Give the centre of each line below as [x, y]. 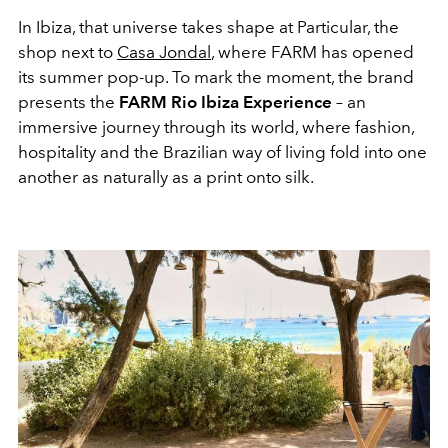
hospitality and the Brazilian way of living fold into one [222, 151]
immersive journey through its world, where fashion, [216, 126]
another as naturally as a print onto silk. [166, 176]
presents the [68, 101]
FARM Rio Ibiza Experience [225, 101]
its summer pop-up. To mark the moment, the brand [216, 76]
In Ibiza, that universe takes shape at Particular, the [208, 26]
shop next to [67, 51]
